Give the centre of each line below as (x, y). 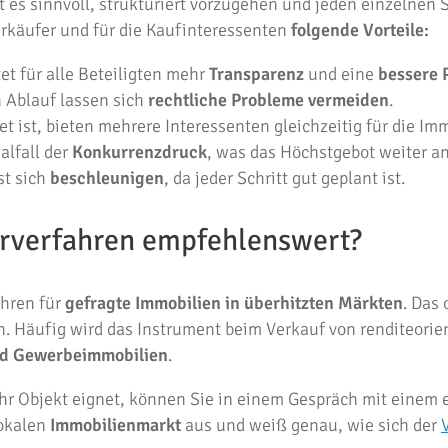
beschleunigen (107, 178)
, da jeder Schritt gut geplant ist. (284, 178)
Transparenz (256, 74)
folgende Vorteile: (360, 30)
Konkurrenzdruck (139, 152)
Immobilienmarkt (115, 425)
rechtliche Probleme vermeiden (268, 100)
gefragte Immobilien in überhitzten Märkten (234, 303)
